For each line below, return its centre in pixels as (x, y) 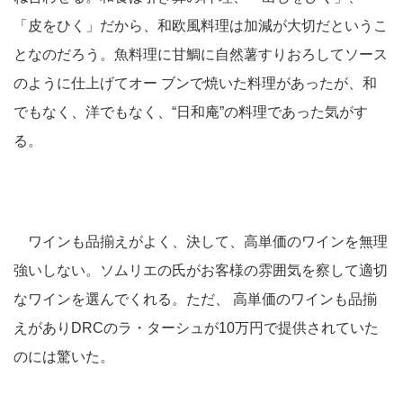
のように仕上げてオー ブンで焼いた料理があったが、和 (195, 83)
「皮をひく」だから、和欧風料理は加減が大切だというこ (201, 26)
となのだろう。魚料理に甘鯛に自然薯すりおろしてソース (201, 54)
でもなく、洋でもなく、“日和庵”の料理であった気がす (191, 112)
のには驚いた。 (64, 357)
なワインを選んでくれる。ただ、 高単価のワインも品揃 (195, 299)
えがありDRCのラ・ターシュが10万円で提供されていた (196, 328)
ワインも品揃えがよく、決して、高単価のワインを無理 (201, 242)
